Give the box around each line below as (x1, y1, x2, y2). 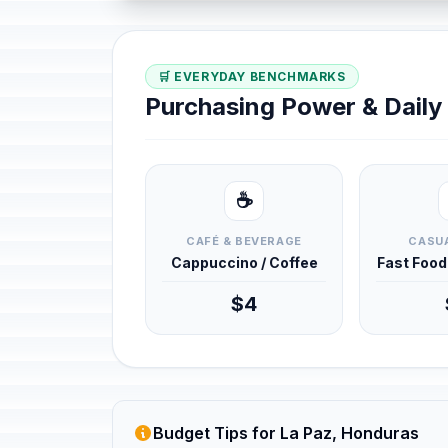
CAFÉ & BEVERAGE (186, 234, 302, 248)
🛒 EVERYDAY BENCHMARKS (158, 69, 346, 84)
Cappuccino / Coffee (170, 254, 318, 271)
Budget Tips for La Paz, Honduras (153, 423, 419, 443)
